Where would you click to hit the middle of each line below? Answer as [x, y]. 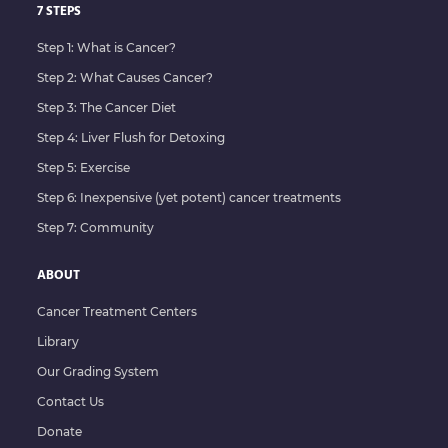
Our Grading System [98, 371]
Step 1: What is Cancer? [106, 47]
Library [58, 341]
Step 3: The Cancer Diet [106, 107]
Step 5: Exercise [83, 167]
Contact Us [70, 401]
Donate [59, 431]
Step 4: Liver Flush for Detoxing [131, 137]
